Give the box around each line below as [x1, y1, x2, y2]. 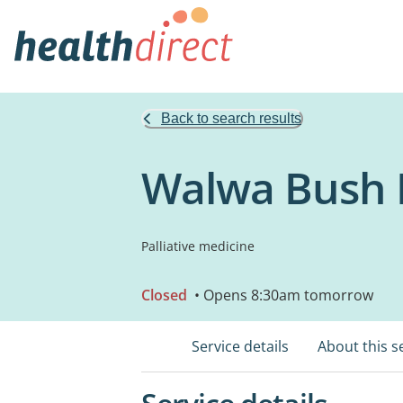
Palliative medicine [141, 237, 255, 255]
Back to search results [161, 111, 301, 126]
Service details [192, 336, 289, 356]
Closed [141, 285, 187, 305]
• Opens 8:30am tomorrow [191, 285, 373, 305]
